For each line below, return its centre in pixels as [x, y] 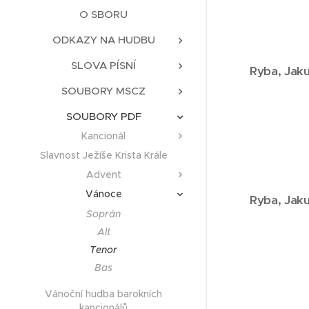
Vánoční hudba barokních [103, 294]
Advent [103, 175]
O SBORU [103, 14]
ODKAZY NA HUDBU [103, 40]
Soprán [103, 214]
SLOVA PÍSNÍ [103, 66]
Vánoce [103, 194]
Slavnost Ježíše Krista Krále [103, 156]
